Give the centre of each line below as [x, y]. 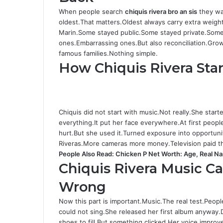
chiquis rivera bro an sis [161, 11]
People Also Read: [87, 154]
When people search [92, 11]
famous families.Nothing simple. [108, 53]
